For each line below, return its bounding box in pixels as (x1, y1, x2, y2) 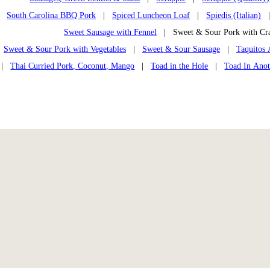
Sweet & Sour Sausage (142, 44, 220, 54)
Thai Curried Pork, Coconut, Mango (10, 61, 135, 71)
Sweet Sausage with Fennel (64, 27, 157, 37)
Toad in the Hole (151, 61, 209, 71)
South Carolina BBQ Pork (7, 10, 96, 20)
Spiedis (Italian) (206, 10, 261, 20)
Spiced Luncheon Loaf (112, 10, 190, 20)
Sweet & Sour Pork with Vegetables (4, 44, 126, 54)
